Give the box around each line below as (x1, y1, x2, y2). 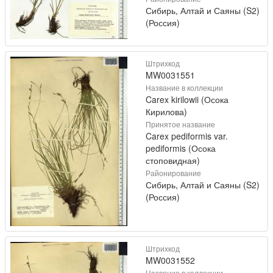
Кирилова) (146, 105, 187, 118)
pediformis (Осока (146, 141, 216, 154)
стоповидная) (146, 154, 200, 166)
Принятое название (146, 118, 215, 129)
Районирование (146, 167, 201, 178)
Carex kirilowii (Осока (146, 93, 229, 105)
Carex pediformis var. (146, 129, 228, 142)
